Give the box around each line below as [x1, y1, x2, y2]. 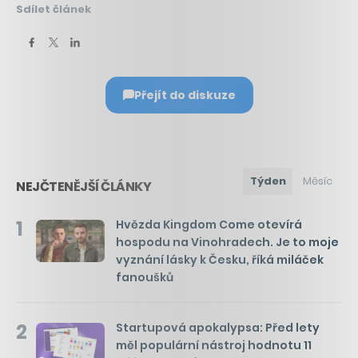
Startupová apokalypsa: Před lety [116, 319, 320, 336]
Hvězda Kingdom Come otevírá [116, 216, 302, 233]
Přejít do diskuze [133, 86, 236, 103]
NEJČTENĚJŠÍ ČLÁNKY [16, 177, 151, 196]
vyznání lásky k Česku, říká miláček [116, 251, 324, 268]
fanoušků [116, 268, 173, 285]
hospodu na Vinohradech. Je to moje [116, 233, 339, 250]
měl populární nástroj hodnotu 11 [116, 336, 312, 353]
